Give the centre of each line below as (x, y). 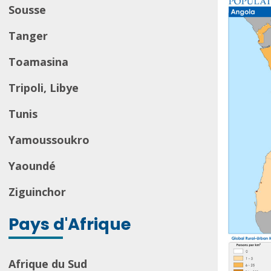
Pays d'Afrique (70, 224)
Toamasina (38, 62)
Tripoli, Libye (44, 88)
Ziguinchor (37, 192)
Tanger (28, 36)
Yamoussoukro (49, 140)
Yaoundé (32, 166)
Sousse (27, 10)
